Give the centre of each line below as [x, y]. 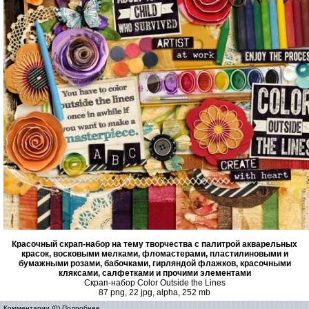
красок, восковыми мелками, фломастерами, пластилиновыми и [154, 254]
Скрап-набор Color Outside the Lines [154, 283]
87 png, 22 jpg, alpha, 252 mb [154, 292]
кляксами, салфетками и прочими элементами [154, 273]
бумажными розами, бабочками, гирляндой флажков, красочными [154, 263]
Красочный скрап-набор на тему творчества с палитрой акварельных [154, 244]
